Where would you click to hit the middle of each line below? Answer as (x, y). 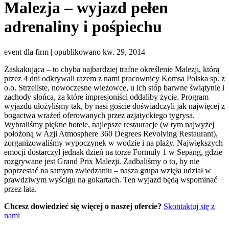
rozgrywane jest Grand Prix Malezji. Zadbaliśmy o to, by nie (102, 161)
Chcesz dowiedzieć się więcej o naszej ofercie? (83, 206)
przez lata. (20, 189)
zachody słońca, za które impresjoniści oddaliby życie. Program (106, 97)
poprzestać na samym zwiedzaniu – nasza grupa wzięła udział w (108, 170)
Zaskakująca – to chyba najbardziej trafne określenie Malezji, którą (112, 69)
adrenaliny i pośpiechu (83, 27)
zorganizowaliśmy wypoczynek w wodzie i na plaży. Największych (113, 143)
